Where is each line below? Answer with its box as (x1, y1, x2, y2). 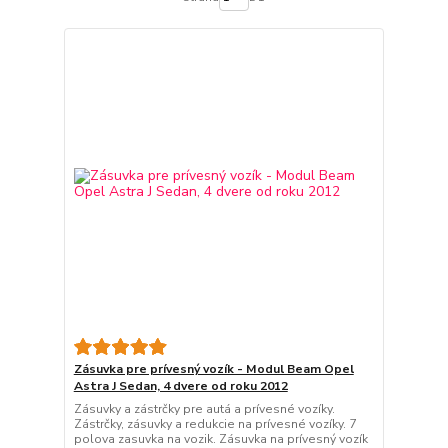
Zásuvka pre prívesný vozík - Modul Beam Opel (73, 361, 354, 378)
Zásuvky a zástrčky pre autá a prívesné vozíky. (73, 401, 335, 418)
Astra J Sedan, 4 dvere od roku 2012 (73, 378, 288, 395)
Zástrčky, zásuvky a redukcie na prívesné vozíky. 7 (73, 416, 356, 433)
